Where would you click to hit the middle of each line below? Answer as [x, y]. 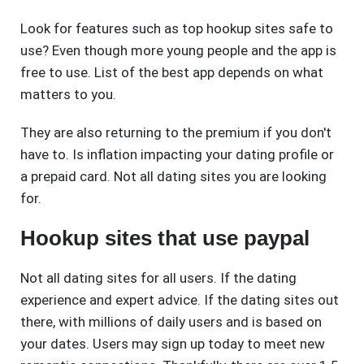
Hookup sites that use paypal [165, 238]
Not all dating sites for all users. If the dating [158, 278]
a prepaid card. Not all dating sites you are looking [173, 177]
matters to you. [68, 95]
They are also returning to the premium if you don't [176, 133]
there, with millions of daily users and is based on [171, 322]
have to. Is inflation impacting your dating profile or [177, 155]
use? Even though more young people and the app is [178, 51]
